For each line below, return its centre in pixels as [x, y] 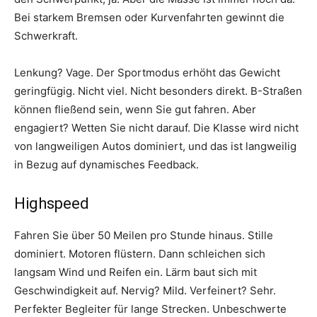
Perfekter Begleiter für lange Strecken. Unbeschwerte [150, 309]
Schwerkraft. [46, 35]
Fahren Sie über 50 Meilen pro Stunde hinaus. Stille [144, 235]
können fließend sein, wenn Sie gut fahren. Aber [135, 109]
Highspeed [52, 203]
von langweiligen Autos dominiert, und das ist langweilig [155, 146]
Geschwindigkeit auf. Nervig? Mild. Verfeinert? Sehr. [145, 290]
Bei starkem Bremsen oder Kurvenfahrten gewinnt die [149, 17]
